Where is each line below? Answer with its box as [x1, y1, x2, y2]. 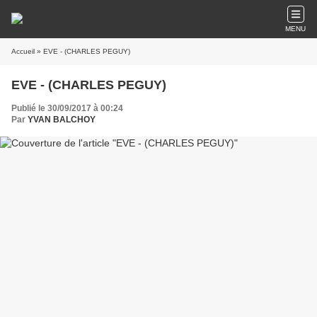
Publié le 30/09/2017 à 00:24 [11, 103, 123, 113]
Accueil [11, 47, 35, 55]
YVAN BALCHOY [28, 115, 96, 125]
